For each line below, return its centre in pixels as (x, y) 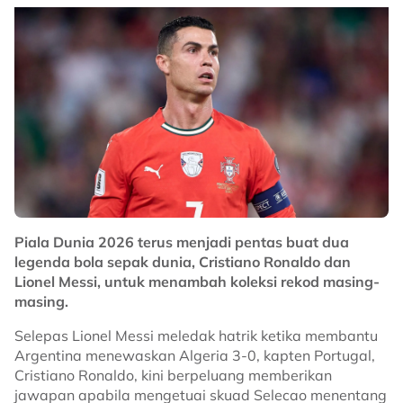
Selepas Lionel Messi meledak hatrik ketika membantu (196, 336)
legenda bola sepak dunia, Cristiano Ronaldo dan (183, 262)
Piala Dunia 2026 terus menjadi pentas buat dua (182, 242)
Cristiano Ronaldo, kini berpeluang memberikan (173, 375)
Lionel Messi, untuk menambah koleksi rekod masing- (197, 282)
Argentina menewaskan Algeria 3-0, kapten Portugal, (195, 355)
